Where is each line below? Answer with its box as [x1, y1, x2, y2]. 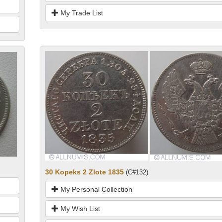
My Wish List [58, 204, 100, 213]
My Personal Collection [58, 185, 132, 193]
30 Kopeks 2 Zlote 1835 [45, 167, 124, 176]
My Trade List [58, 9, 103, 17]
